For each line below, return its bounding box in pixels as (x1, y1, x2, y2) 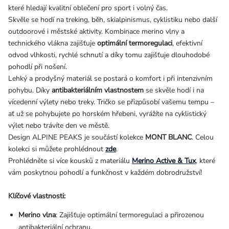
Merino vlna (18, 210, 56, 220)
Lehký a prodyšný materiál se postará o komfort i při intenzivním (8, 74, 213, 84)
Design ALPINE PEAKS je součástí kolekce (8, 132, 145, 143)
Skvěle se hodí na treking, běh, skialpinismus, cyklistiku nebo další (8, 15, 217, 25)
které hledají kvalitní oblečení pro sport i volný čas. (8, 3, 168, 13)
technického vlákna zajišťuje (8, 38, 97, 49)
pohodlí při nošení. (8, 62, 69, 72)
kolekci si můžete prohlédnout (8, 144, 105, 154)
